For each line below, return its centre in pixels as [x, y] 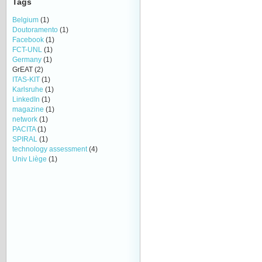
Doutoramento [35, 30]
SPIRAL [25, 139]
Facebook [28, 39]
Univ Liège [30, 159]
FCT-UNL [27, 49]
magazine [28, 109]
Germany [27, 59]
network [25, 119]
